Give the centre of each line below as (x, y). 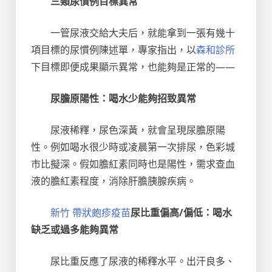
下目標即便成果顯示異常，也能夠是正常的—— (133, 67)
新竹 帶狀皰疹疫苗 (90, 212)
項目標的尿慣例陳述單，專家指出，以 (114, 50)
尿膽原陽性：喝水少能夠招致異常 (123, 98)
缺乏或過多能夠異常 (75, 229)
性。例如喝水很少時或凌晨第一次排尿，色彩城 (133, 147)
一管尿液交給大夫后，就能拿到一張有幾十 (143, 33)
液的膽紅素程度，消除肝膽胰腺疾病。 (114, 181)
